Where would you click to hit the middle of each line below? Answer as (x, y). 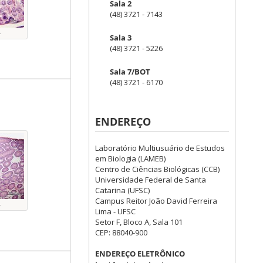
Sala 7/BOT (130, 72)
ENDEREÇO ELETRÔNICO (140, 254)
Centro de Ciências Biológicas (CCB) (157, 169)
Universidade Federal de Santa (151, 180)
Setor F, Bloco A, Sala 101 (139, 222)
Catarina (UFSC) (122, 190)
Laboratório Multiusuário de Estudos (160, 148)
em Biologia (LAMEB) (130, 159)
